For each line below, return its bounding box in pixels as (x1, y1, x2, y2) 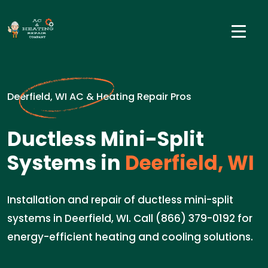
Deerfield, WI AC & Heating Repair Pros (7, 90, 191, 103)
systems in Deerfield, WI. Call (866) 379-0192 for (7, 211, 252, 226)
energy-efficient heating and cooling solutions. (7, 230, 253, 244)
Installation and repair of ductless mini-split (7, 193, 233, 207)
